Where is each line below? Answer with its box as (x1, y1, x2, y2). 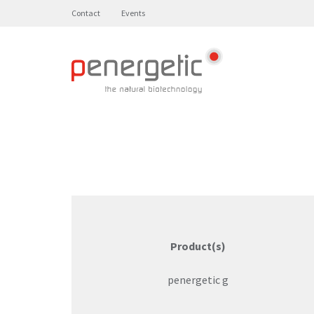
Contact (71, 8, 100, 18)
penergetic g (167, 273, 228, 287)
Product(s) (170, 239, 226, 253)
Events (121, 8, 145, 18)
